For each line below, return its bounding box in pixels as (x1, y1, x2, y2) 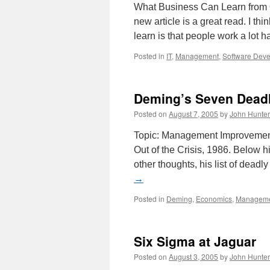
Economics (196, 193, 232, 204)
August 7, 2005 (169, 108, 218, 119)
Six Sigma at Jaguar (134, 232, 256, 250)
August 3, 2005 (169, 251, 218, 262)
